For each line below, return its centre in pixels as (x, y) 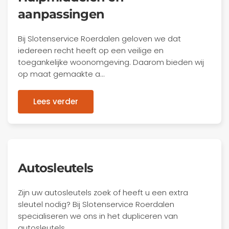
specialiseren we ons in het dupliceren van (98, 216)
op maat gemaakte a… (61, 74)
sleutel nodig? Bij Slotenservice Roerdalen (96, 204)
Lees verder (56, 101)
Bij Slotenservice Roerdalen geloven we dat (99, 39)
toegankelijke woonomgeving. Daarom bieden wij (111, 62)
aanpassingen (61, 14)
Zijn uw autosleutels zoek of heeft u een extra (103, 192)
